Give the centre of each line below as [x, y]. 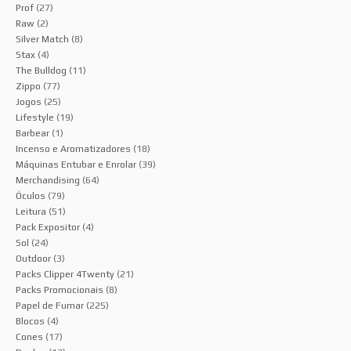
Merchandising [48, 181]
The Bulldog [41, 71]
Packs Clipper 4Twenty [65, 275]
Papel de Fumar [50, 306]
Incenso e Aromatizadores [73, 149]
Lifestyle [35, 118]
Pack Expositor [48, 228]
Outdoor [33, 259]
